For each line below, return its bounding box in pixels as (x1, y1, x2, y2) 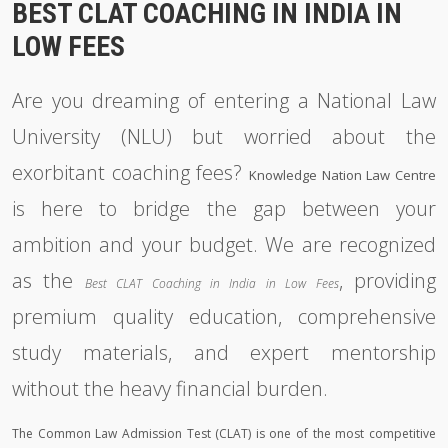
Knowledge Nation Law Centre (249, 166, 436, 184)
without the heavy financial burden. (12, 375, 328, 402)
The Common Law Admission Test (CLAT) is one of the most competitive (12, 425, 436, 442)
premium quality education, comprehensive (12, 303, 436, 330)
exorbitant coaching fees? (12, 159, 249, 186)
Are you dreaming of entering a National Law (12, 87, 436, 114)
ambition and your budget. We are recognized (12, 231, 436, 258)
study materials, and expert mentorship (12, 339, 436, 366)
